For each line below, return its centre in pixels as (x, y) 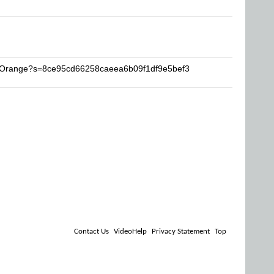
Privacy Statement (181, 231)
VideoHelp (130, 231)
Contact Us (91, 231)
